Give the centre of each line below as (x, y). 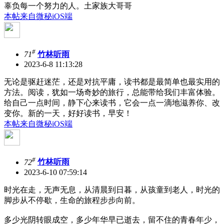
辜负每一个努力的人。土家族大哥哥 (68, 6)
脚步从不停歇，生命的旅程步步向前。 (72, 200)
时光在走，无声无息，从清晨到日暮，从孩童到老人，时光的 (112, 189)
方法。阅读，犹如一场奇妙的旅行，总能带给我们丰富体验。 (112, 92)
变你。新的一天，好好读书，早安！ (68, 113)
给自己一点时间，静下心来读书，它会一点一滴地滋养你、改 (112, 103)
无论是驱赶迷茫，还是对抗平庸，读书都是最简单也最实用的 (112, 82)
